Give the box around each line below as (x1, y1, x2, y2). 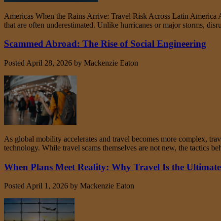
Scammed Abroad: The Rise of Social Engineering (4, 38, 206, 49)
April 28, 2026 (26, 59, 72, 68)
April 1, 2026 (26, 182, 68, 190)
